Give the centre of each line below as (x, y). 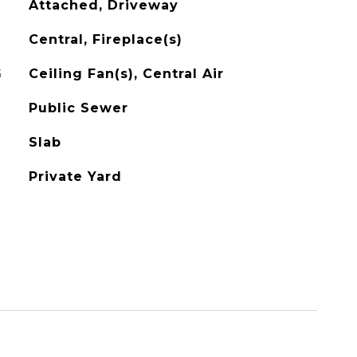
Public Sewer (78, 108)
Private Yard (75, 177)
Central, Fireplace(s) (105, 39)
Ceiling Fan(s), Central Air (126, 74)
